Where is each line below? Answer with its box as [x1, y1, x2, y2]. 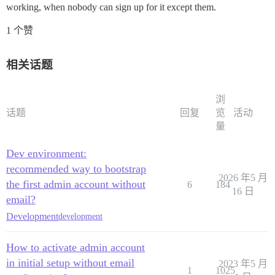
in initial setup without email [6, 256, 134, 269]
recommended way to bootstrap [6, 162, 146, 175]
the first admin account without [6, 177, 145, 190]
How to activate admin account [6, 241, 145, 254]
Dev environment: [6, 147, 87, 160]
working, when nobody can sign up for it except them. [6, 1, 216, 12]
